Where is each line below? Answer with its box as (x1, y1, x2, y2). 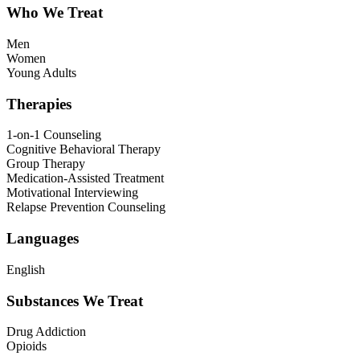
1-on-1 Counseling (6, 128, 101, 142)
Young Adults (6, 65, 76, 80)
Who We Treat (6, 4, 103, 22)
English (6, 262, 45, 276)
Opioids (6, 339, 47, 354)
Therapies (6, 95, 72, 112)
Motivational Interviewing (6, 186, 138, 200)
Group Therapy (6, 157, 85, 171)
